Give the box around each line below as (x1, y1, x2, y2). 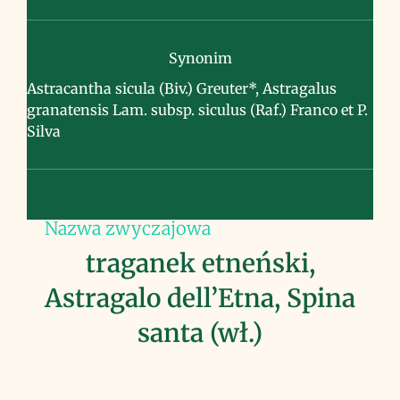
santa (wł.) (137, 317, 262, 349)
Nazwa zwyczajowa (45, 217, 211, 239)
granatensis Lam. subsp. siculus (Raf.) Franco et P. (27, 101, 368, 119)
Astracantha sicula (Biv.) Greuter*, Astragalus (27, 79, 337, 97)
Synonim (168, 49, 232, 67)
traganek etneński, (85, 247, 315, 279)
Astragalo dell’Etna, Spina (45, 282, 355, 314)
